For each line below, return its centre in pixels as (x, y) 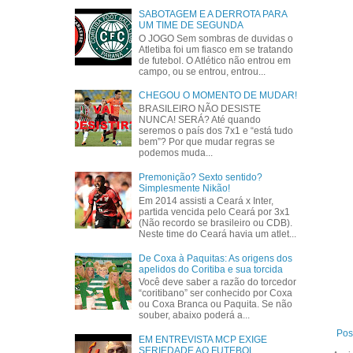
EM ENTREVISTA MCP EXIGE (203, 339)
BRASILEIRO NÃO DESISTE (200, 108)
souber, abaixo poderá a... (195, 316)
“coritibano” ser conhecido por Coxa (216, 294)
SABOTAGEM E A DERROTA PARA (213, 15)
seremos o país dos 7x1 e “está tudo (216, 130)
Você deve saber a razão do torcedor (218, 282)
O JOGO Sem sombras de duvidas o (216, 38)
